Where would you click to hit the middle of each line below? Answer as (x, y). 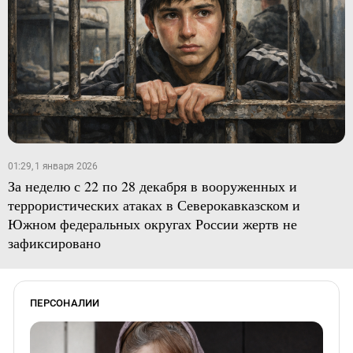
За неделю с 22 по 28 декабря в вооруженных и (152, 186)
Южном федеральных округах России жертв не (152, 223)
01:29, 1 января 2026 (52, 166)
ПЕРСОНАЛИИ (65, 303)
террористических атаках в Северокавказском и (154, 204)
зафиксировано (54, 242)
